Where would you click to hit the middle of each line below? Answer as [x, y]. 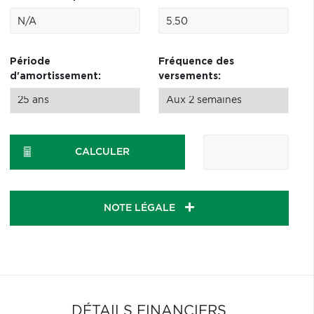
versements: [189, 76]
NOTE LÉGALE [141, 208]
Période [30, 62]
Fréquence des [196, 62]
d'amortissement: [55, 76]
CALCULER [103, 152]
